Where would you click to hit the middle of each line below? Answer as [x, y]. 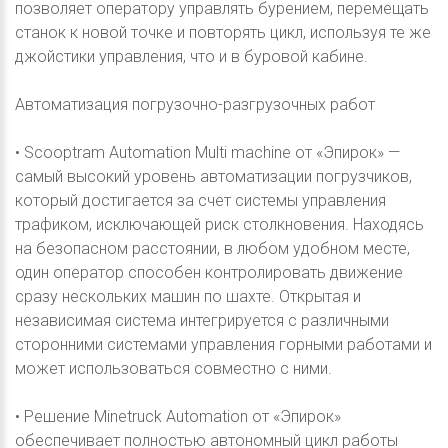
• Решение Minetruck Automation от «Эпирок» [178, 416]
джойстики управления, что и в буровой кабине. [191, 56]
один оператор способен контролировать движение [209, 272]
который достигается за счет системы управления [200, 200]
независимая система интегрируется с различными [202, 320]
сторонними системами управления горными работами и [223, 344]
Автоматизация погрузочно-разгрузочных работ [195, 104]
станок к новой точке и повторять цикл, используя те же [223, 32]
